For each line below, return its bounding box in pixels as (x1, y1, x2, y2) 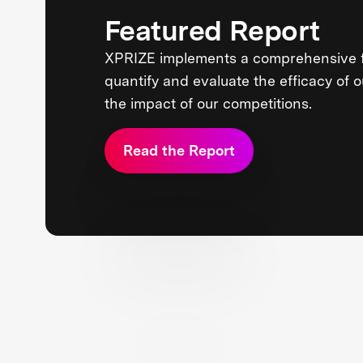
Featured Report (104, 13, 320, 47)
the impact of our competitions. (104, 94, 312, 112)
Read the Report (122, 142, 235, 160)
